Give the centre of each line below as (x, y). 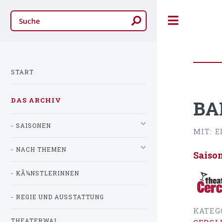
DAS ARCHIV (36, 100)
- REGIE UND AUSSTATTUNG (57, 197)
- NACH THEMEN (39, 149)
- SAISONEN (31, 125)
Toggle (200, 20)
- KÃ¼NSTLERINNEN (45, 173)
